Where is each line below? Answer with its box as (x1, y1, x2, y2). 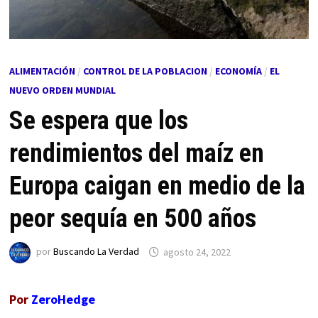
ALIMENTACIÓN (9, 65, 75, 78)
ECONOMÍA (214, 65, 262, 78)
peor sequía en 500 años (9, 204, 256, 234)
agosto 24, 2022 (163, 245, 231, 258)
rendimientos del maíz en (9, 138, 264, 169)
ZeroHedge (31, 291, 95, 308)
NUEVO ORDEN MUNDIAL (9, 84, 116, 97)
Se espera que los (9, 106, 188, 136)
